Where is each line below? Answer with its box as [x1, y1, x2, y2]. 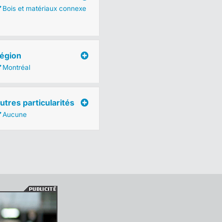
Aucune [2, 111, 27, 118]
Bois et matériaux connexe [2, 4, 86, 12]
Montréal [2, 63, 30, 71]
